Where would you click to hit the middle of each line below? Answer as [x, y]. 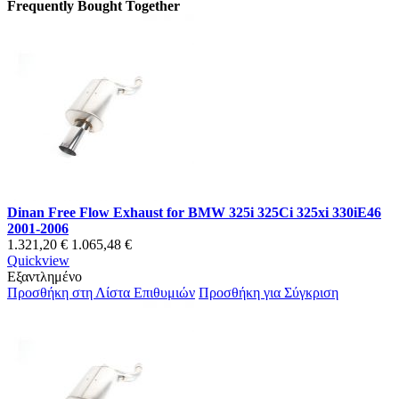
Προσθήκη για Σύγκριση [269, 293]
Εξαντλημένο [45, 277]
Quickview [38, 261]
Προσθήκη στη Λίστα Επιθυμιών [101, 293]
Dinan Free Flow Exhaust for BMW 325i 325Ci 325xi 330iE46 [194, 213]
